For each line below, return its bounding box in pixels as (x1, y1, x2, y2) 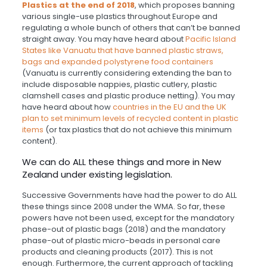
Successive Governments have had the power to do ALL (21, 190, 237, 201)
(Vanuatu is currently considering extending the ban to (21, 67, 232, 79)
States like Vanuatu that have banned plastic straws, (21, 45, 223, 57)
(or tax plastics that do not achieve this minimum (43, 124, 232, 136)
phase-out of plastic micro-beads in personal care (21, 235, 221, 247)
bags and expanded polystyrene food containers (21, 56, 213, 68)
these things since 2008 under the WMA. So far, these (21, 201, 225, 213)
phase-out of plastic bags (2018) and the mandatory (21, 223, 225, 235)
